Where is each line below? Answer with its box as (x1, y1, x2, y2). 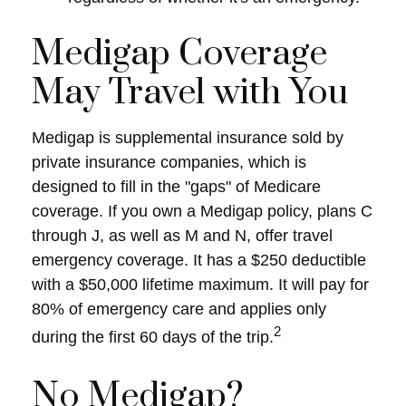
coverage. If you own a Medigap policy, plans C (32, 202, 372, 220)
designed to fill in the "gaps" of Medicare (32, 178, 321, 196)
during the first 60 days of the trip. (32, 328, 274, 346)
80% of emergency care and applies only (32, 300, 326, 318)
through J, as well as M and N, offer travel (32, 227, 333, 245)
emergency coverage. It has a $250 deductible (32, 251, 366, 269)
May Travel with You (32, 71, 348, 115)
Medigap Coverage (32, 32, 327, 76)
